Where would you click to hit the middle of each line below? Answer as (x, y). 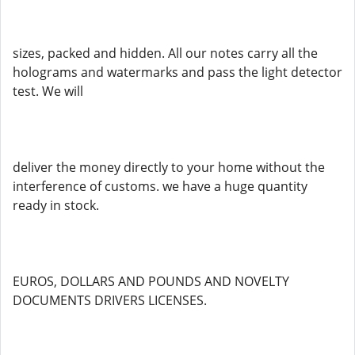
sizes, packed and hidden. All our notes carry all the (165, 53)
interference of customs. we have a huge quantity (160, 186)
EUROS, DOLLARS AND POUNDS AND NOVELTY (151, 281)
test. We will (48, 91)
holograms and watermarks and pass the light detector (177, 72)
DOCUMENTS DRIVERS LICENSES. (110, 300)
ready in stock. (56, 205)
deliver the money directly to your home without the (169, 167)
